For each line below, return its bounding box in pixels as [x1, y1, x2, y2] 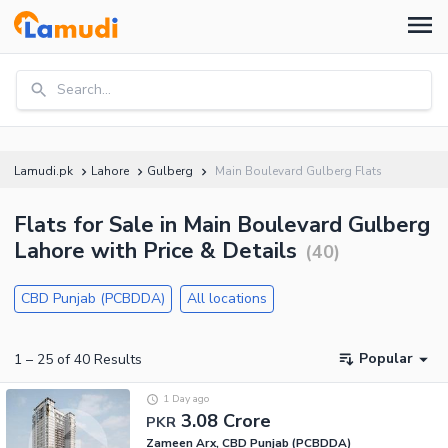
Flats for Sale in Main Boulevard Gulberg [14, 210, 430, 240]
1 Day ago [162, 391, 209, 407]
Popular [359, 349, 413, 369]
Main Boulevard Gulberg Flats [215, 163, 382, 179]
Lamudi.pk [14, 163, 73, 179]
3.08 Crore [181, 408, 271, 433]
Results [90, 349, 142, 369]
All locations [187, 289, 267, 308]
